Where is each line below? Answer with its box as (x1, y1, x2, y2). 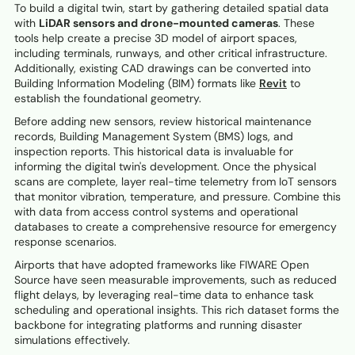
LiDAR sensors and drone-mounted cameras (39, 16, 278, 31)
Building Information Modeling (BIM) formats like (14, 76, 259, 91)
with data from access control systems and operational (14, 204, 298, 219)
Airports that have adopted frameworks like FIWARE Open (14, 258, 309, 273)
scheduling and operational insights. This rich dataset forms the (14, 303, 339, 318)
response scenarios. (14, 235, 116, 250)
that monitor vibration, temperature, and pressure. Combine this (14, 189, 341, 204)
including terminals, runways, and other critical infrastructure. (14, 46, 327, 61)
